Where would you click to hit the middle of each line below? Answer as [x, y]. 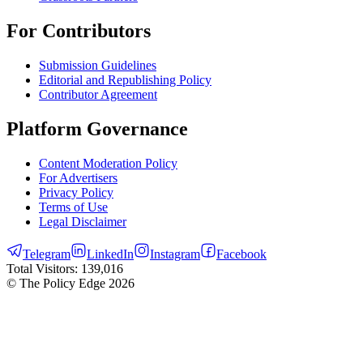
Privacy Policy [76, 192]
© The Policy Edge [58, 283]
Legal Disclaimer [83, 221]
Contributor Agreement [98, 94]
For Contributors [79, 30]
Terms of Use [73, 207]
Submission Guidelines [98, 65]
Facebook [241, 254]
